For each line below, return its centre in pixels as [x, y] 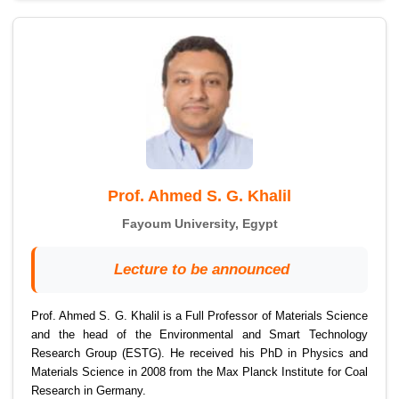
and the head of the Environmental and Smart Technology [199, 335]
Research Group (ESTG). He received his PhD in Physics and [199, 354]
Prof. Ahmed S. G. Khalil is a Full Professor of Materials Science [199, 316]
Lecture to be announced [201, 270]
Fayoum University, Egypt [199, 224]
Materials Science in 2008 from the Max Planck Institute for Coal [199, 372]
